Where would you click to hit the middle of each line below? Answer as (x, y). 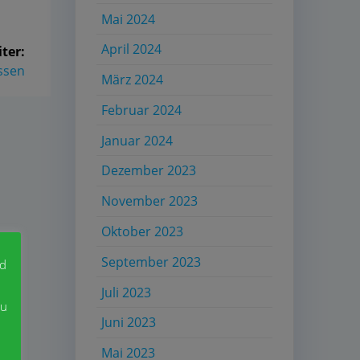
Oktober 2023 (143, 232)
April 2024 (132, 49)
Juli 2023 (127, 292)
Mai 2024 (129, 19)
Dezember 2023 (149, 171)
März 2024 (133, 80)
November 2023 (150, 201)
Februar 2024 (142, 110)
